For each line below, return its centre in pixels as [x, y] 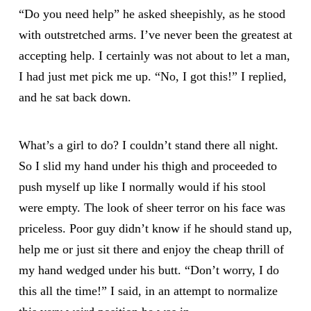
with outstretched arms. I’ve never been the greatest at [155, 35]
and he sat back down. [75, 98]
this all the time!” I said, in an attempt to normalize [148, 291]
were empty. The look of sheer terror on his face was [152, 207]
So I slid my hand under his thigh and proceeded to [148, 166]
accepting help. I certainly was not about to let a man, [154, 56]
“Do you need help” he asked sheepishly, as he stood [152, 14]
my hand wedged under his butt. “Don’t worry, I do [149, 270]
